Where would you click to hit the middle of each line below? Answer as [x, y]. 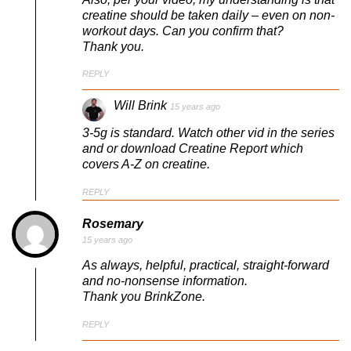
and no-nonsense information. [165, 281]
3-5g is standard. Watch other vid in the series [208, 133]
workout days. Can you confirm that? [183, 31]
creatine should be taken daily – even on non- [208, 15]
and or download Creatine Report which [193, 149]
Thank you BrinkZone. [144, 297]
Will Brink [140, 106]
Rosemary [113, 223]
